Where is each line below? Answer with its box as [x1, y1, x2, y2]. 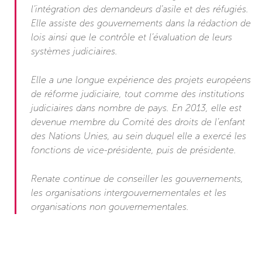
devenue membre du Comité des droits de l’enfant [31, 117, 245, 127]
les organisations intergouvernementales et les [31, 188, 226, 198]
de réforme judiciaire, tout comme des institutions [31, 89, 244, 99]
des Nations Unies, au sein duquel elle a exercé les [31, 131, 246, 141]
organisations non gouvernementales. [31, 202, 189, 212]
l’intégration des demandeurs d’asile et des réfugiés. [31, 4, 249, 14]
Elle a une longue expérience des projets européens [31, 75, 251, 85]
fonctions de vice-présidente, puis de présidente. [31, 145, 236, 155]
